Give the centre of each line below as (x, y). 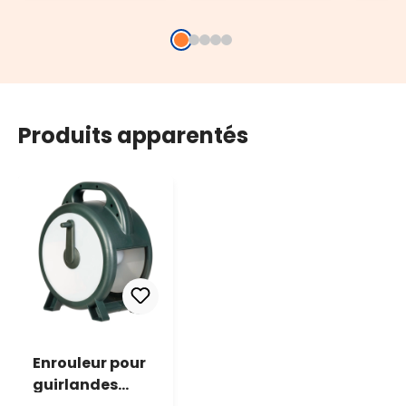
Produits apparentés (133, 136)
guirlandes (75, 384)
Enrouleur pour (89, 362)
